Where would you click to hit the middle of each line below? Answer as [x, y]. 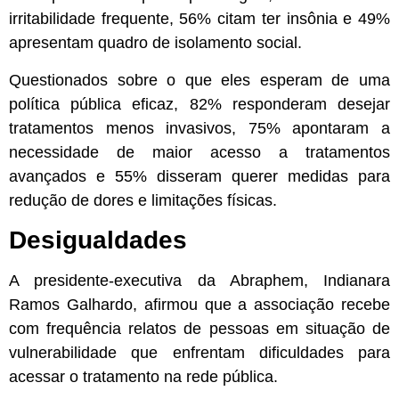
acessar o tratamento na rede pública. [143, 377]
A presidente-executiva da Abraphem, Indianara [199, 281]
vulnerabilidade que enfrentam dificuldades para [199, 353]
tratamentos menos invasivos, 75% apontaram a [199, 128]
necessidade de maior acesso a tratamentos [199, 152]
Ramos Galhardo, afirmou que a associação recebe [199, 305]
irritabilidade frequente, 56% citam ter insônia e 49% [199, 19]
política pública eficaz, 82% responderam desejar [199, 104]
